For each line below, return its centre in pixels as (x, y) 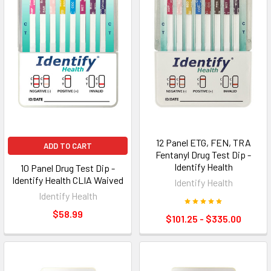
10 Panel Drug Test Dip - (68, 168)
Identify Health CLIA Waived (68, 180)
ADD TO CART (68, 146)
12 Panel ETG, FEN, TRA (203, 143)
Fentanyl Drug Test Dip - (203, 155)
